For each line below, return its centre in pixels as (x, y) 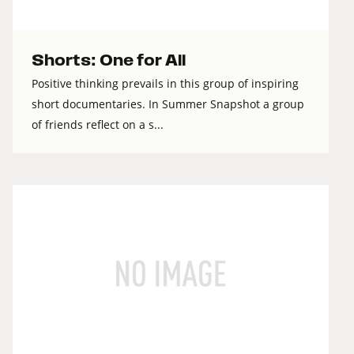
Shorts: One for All (109, 61)
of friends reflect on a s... (98, 125)
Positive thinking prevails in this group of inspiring (165, 84)
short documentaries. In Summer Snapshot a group (168, 104)
